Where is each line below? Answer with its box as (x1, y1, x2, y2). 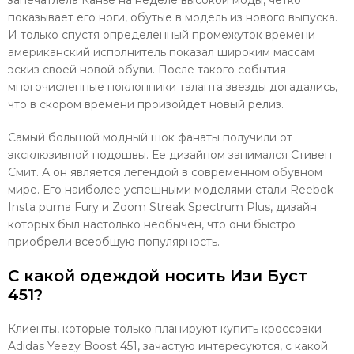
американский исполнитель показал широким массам (8, 44, 314, 59)
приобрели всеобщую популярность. (8, 234, 220, 249)
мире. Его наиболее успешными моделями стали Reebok (8, 182, 333, 197)
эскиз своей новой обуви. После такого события (8, 62, 286, 77)
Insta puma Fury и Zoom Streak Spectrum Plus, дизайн (8, 199, 317, 214)
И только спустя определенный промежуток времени (8, 27, 315, 42)
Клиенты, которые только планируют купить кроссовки (8, 321, 322, 336)
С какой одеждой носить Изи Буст (8, 265, 307, 285)
